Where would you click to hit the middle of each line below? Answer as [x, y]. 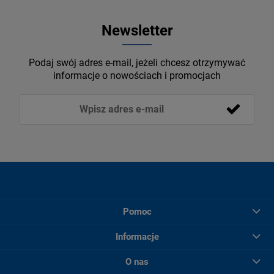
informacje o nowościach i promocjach [137, 75]
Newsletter [137, 30]
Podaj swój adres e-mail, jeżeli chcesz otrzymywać [137, 62]
